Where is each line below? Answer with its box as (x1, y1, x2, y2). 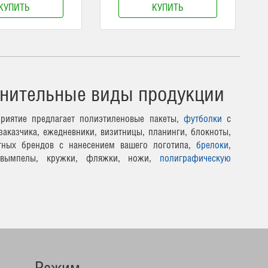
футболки (183, 112, 222, 124)
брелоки (196, 138, 229, 151)
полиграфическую (160, 151, 231, 164)
